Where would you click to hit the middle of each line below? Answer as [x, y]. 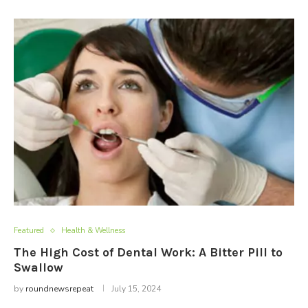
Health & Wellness [93, 231]
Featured [29, 231]
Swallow [38, 267]
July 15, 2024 [136, 289]
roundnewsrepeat [59, 289]
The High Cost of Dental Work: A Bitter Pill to [148, 252]
